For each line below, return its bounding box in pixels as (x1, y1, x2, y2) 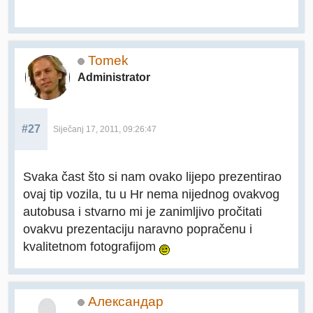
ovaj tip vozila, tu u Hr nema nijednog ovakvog (23, 187, 279, 202)
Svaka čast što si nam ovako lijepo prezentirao (23, 169, 282, 184)
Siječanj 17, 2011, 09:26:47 (53, 125, 156, 134)
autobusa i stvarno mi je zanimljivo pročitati (23, 204, 262, 219)
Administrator (78, 71, 150, 84)
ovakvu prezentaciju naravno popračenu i (23, 221, 252, 237)
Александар (88, 294, 163, 310)
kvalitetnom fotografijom (23, 239, 159, 254)
